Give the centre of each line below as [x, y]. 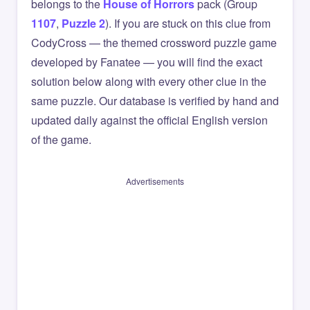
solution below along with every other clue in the [149, 81]
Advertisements [155, 181]
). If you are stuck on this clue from [188, 23]
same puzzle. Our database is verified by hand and [155, 101]
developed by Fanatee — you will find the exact [147, 62]
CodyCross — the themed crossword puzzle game [154, 43]
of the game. [61, 139]
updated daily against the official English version [149, 120]
